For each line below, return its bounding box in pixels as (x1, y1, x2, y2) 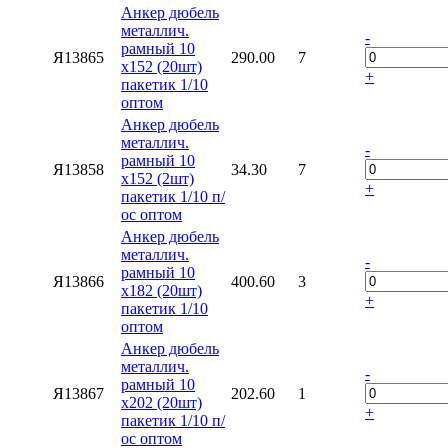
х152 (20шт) (121, 57, 202, 75)
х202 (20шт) (121, 393, 202, 411)
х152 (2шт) (121, 169, 194, 187)
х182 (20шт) (121, 281, 202, 299)
